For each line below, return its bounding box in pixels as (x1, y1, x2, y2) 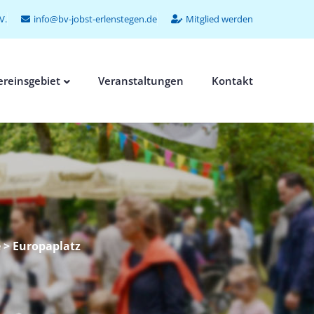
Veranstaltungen (98, 74, 184, 88)
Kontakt (212, 74, 253, 88)
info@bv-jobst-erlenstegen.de (34, 13, 157, 25)
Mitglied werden (186, 13, 253, 25)
